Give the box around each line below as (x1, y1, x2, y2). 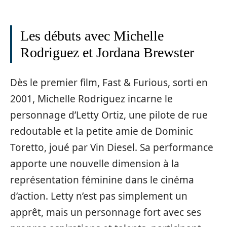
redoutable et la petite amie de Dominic (10, 124, 193, 138)
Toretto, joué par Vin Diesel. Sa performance (10, 140, 213, 154)
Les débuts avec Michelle (20, 28, 164, 44)
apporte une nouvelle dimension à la (10, 157, 179, 170)
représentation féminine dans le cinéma (10, 173, 194, 186)
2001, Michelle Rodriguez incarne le (10, 92, 173, 105)
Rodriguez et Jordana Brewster (20, 45, 194, 60)
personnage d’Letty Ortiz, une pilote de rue (10, 108, 208, 122)
